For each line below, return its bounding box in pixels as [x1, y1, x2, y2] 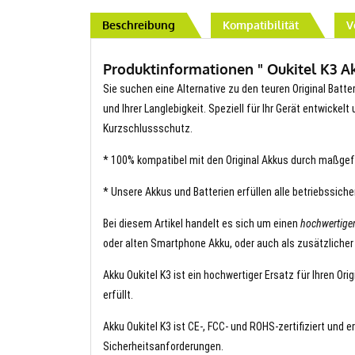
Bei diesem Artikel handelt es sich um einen [103, 216, 300, 230]
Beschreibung [102, 17, 175, 32]
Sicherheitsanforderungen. [103, 339, 223, 353]
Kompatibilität [223, 17, 299, 32]
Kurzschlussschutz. [103, 121, 193, 135]
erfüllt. [103, 288, 133, 301]
